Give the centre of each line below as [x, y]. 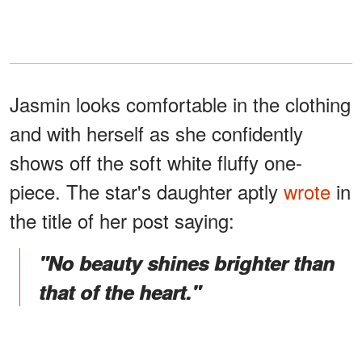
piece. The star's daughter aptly [147, 191]
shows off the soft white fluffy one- [156, 162]
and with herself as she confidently [156, 133]
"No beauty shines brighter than [187, 262]
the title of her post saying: [122, 220]
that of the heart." [120, 291]
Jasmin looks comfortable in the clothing [180, 103]
